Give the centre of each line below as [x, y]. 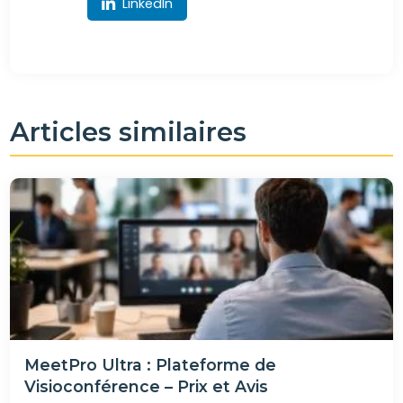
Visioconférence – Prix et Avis [147, 386]
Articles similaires [129, 131]
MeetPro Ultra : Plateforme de [151, 364]
